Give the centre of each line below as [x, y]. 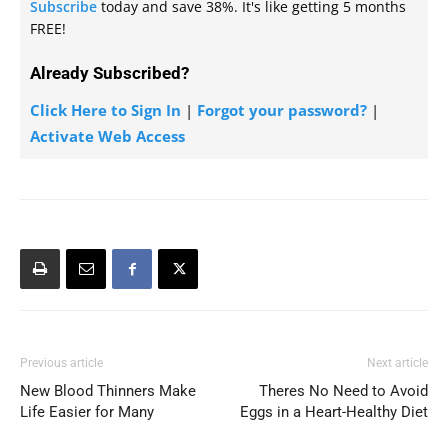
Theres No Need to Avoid [343, 391]
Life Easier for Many [87, 412]
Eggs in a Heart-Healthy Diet [334, 412]
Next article [397, 363]
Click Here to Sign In [105, 110]
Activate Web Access [107, 136]
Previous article [61, 363]
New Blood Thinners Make [108, 391]
